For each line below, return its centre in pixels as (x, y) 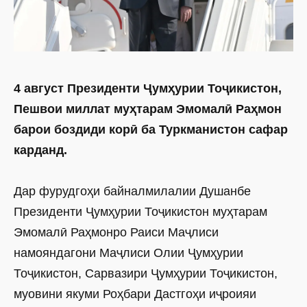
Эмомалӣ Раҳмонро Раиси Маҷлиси (116, 233)
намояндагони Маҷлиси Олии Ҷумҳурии (128, 253)
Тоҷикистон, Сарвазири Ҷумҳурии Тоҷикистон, (146, 274)
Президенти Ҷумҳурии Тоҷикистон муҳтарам (140, 212)
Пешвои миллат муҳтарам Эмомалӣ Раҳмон (148, 109)
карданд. (40, 150)
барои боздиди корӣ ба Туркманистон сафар (151, 130)
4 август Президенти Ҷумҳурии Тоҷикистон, (148, 89)
